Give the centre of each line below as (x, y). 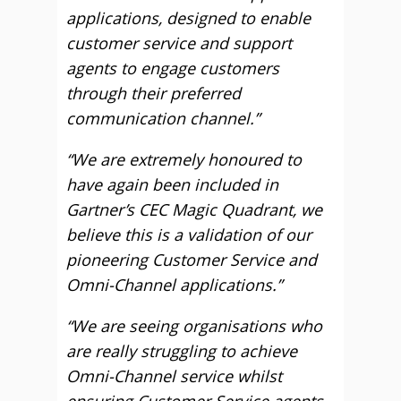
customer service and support (179, 43)
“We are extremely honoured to (184, 159)
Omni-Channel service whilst (174, 376)
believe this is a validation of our (189, 235)
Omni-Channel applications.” (174, 285)
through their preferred (154, 93)
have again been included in (172, 184)
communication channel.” (163, 118)
